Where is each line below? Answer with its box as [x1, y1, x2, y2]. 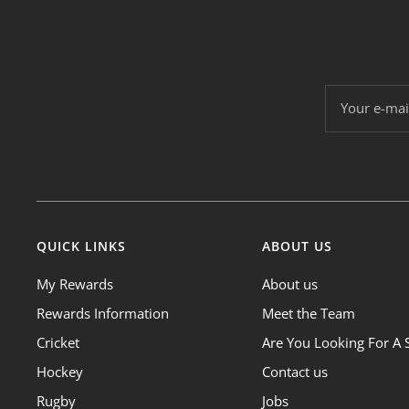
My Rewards [37, 274, 113, 293]
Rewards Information [37, 303, 169, 322]
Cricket [37, 332, 79, 351]
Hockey [37, 362, 83, 381]
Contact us [261, 362, 328, 381]
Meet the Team [261, 303, 355, 322]
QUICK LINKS [37, 236, 126, 255]
